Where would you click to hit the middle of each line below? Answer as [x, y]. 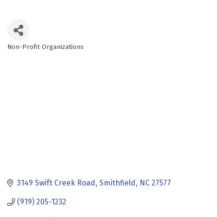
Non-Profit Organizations [46, 47]
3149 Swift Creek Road [56, 183]
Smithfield [117, 183]
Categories [31, 54]
